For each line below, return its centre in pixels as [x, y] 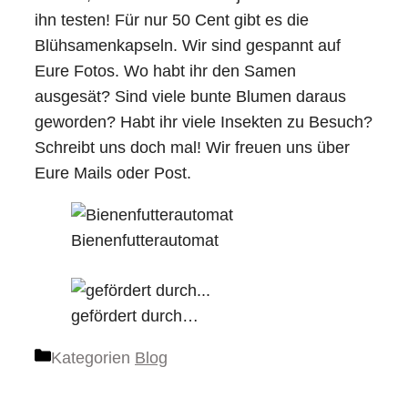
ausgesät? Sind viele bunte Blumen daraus [190, 96]
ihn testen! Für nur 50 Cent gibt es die [172, 20]
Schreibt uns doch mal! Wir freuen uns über [192, 147]
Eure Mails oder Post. [113, 173]
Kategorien [93, 357]
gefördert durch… [135, 316]
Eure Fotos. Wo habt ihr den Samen [165, 71]
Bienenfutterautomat [145, 240]
